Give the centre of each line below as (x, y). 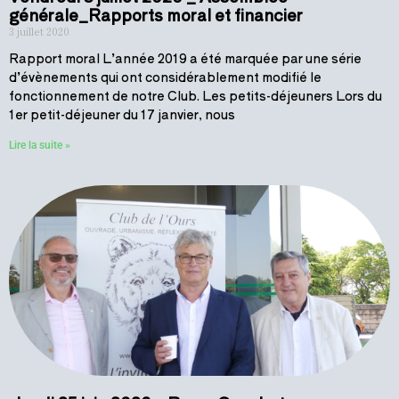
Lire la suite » (40, 145)
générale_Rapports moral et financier (156, 14)
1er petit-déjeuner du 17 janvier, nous (122, 114)
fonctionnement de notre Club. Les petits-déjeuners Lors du (195, 95)
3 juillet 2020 (39, 31)
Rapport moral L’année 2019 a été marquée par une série (185, 58)
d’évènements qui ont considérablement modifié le (165, 77)
